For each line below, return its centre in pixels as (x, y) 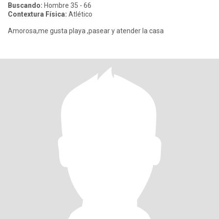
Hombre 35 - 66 (67, 5)
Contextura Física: (37, 14)
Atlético (80, 14)
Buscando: (25, 5)
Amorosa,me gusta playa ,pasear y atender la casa (86, 31)
